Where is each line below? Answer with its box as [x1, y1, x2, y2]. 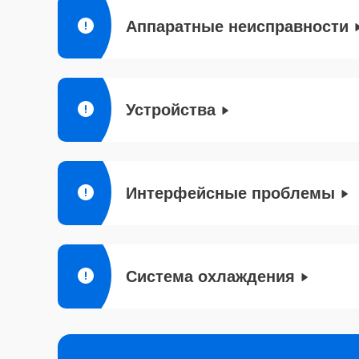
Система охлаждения [126, 268, 295, 285]
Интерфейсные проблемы [126, 184, 335, 202]
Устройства [126, 101, 216, 119]
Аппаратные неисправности [126, 18, 349, 35]
